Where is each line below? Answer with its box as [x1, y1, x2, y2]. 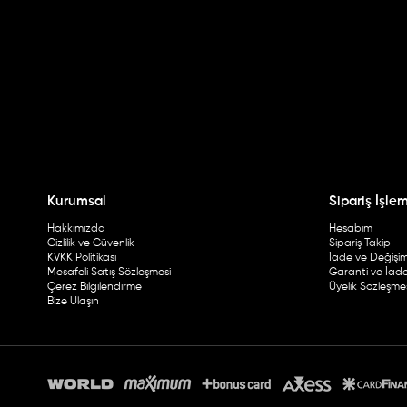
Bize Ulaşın [47, 296, 99, 308]
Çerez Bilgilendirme [47, 282, 142, 293]
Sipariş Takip [329, 238, 391, 250]
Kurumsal [47, 194, 106, 209]
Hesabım [329, 223, 372, 235]
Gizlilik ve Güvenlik [47, 238, 134, 250]
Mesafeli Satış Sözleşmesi [47, 267, 171, 279]
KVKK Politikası [47, 253, 116, 264]
